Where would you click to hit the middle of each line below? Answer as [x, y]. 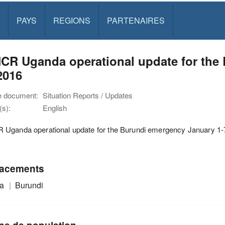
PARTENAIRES [136, 20]
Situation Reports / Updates [88, 95]
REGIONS [72, 20]
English [55, 108]
